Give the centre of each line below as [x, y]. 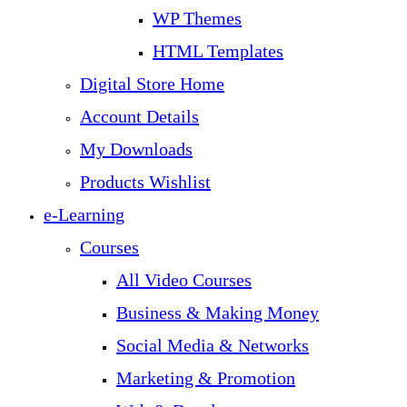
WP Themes [197, 18]
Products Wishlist [145, 182]
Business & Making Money [218, 313]
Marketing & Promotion [206, 378]
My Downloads [136, 149]
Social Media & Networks [213, 345]
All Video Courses [184, 280]
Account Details [139, 116]
